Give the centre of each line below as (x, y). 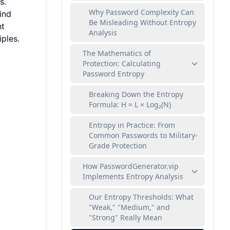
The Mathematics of (117, 53)
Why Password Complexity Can (141, 12)
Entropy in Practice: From (132, 125)
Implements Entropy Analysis (133, 176)
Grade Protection (118, 146)
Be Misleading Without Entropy (142, 22)
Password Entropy (113, 74)
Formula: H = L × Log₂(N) (130, 104)
